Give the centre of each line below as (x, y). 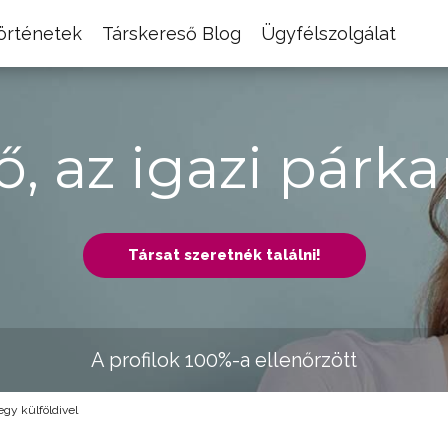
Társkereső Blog (171, 33)
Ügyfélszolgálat (328, 33)
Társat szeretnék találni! (224, 255)
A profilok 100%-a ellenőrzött (224, 360)
